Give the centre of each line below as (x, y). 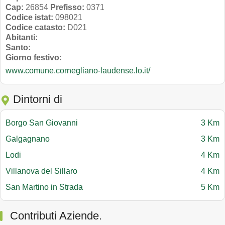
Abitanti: (22, 38)
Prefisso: (67, 8)
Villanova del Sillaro (42, 171)
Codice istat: (29, 18)
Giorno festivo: (34, 58)
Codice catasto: (35, 28)
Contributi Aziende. (56, 216)
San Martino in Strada (45, 187)
